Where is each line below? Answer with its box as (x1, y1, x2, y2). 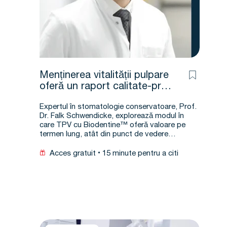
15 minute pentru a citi (102, 150, 178, 158)
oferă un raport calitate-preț (40, 82, 170, 92)
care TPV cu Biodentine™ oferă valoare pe (40, 122, 185, 129)
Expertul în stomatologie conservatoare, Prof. (40, 103, 197, 111)
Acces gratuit (50, 150, 96, 158)
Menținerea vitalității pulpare (40, 71, 169, 81)
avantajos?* (40, 93, 93, 103)
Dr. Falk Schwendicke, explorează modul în (40, 112, 184, 120)
